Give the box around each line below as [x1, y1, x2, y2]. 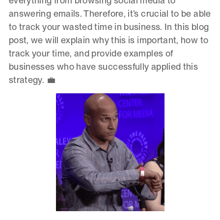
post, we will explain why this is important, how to [8, 34, 209, 45]
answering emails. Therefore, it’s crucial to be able [8, 8, 211, 19]
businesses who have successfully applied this [8, 61, 198, 72]
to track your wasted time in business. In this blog [8, 21, 209, 32]
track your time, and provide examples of [8, 48, 173, 58]
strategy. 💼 [8, 74, 133, 85]
